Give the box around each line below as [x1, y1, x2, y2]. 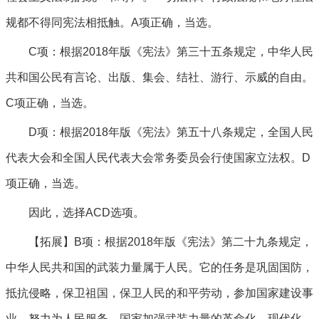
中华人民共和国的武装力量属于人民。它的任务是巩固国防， [6, 261, 313, 273]
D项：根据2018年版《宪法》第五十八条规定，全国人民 [28, 126, 313, 138]
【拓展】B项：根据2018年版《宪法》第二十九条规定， [28, 236, 313, 248]
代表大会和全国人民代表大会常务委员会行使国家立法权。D [6, 152, 310, 164]
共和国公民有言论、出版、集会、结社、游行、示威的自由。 [6, 71, 313, 83]
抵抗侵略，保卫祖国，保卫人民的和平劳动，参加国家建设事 [6, 287, 313, 299]
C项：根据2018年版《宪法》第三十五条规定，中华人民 [28, 46, 313, 58]
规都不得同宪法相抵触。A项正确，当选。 [6, 16, 219, 28]
